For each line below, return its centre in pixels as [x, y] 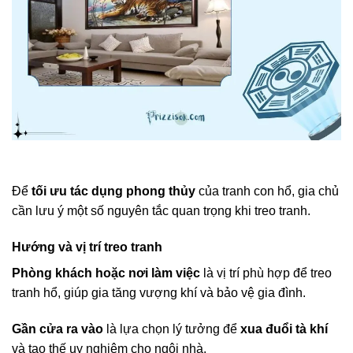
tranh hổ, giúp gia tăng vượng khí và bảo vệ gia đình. [159, 293]
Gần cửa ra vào [58, 329]
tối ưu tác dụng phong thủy [113, 191]
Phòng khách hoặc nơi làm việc [106, 273]
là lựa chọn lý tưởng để [172, 329]
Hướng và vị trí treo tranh [87, 247]
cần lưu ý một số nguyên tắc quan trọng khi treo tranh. [161, 211]
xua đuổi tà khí [284, 329]
